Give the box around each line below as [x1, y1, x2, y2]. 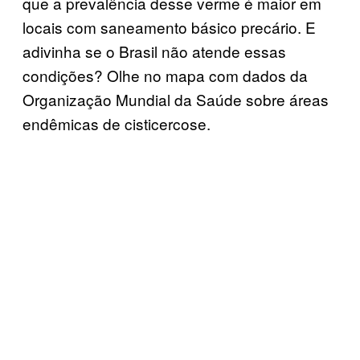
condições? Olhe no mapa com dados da [22, 63, 308, 86]
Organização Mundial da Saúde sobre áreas [22, 88, 329, 110]
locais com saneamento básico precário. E [22, 15, 316, 38]
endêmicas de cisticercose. [22, 112, 211, 134]
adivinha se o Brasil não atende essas [22, 39, 286, 62]
